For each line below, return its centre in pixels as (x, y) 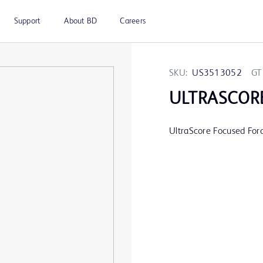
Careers (133, 21)
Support (27, 21)
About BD (81, 21)
